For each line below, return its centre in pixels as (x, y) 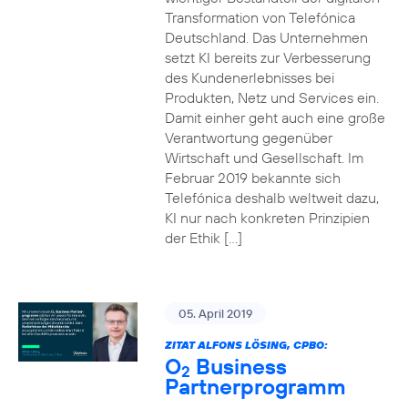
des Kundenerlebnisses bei (249, 77)
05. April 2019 (215, 313)
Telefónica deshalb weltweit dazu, (271, 198)
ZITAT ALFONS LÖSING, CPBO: (246, 345)
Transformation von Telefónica (260, 17)
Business (238, 366)
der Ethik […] (203, 238)
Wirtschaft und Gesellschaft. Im (264, 158)
